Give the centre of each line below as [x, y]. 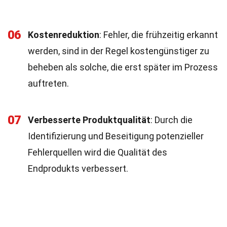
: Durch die [172, 120]
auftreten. [48, 83]
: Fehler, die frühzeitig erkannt [159, 35]
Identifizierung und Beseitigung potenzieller [116, 136]
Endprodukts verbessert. [78, 168]
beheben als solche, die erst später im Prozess [123, 67]
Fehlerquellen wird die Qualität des [98, 152]
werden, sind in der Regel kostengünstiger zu [119, 51]
